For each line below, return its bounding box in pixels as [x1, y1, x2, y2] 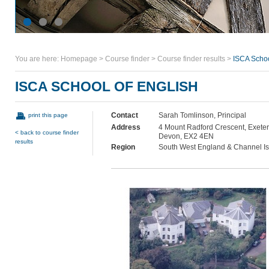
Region [111, 143, 135, 151]
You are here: [15, 55, 61, 63]
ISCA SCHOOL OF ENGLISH [15, 79, 198, 94]
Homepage [61, 55, 97, 63]
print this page [28, 112, 68, 118]
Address [111, 123, 141, 131]
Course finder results [157, 55, 225, 63]
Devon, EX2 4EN [159, 132, 214, 141]
